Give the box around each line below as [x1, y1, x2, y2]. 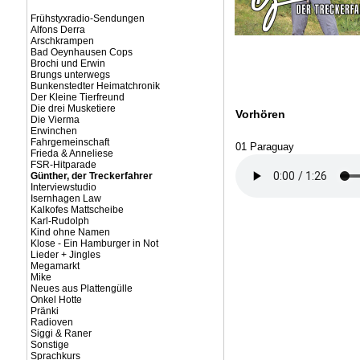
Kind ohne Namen [30, 227, 110, 238]
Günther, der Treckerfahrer [30, 170, 153, 182]
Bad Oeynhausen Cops [30, 47, 133, 58]
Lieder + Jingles [30, 249, 100, 260]
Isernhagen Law [30, 193, 101, 204]
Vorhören [235, 108, 285, 121]
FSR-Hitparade [30, 159, 96, 170]
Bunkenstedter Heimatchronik [30, 80, 160, 92]
